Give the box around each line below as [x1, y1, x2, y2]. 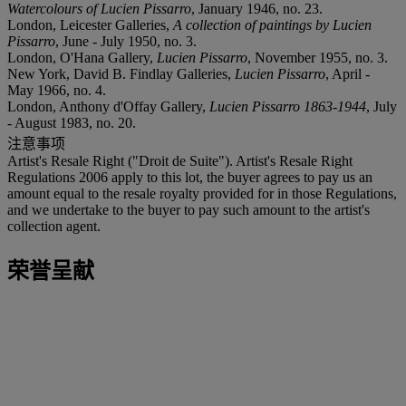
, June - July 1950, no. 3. [55, 33, 197, 49]
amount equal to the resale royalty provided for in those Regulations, [7, 185, 397, 201]
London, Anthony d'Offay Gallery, [7, 98, 209, 114]
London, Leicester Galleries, [7, 16, 173, 33]
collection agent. [7, 217, 101, 234]
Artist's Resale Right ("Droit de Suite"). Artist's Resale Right [7, 152, 353, 169]
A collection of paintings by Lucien [173, 16, 372, 33]
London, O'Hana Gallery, [7, 49, 157, 65]
